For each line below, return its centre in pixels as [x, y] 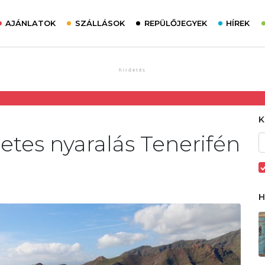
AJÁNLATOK [31, 23]
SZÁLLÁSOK [100, 23]
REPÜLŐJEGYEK [175, 23]
